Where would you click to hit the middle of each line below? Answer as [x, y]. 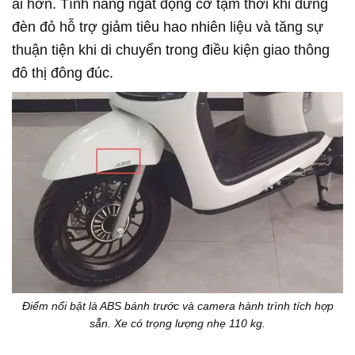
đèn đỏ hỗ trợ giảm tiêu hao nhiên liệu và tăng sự [168, 27]
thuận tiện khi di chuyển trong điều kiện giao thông [171, 50]
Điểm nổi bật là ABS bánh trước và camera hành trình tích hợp [177, 305]
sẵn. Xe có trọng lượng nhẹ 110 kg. [177, 323]
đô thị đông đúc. [63, 73]
